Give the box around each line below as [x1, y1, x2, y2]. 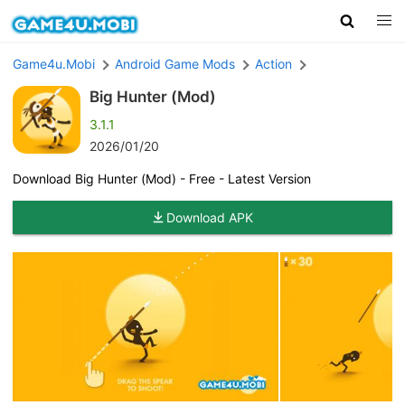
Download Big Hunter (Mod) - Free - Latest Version [13, 170, 311, 186]
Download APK [166, 209, 253, 225]
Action [255, 55, 292, 71]
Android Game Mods [115, 55, 235, 71]
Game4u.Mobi [13, 55, 95, 71]
